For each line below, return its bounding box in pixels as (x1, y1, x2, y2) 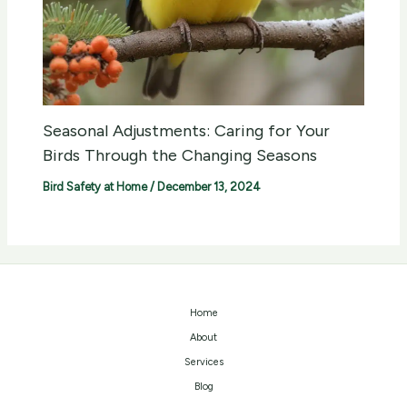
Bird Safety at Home (43, 180, 148, 194)
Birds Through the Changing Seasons (43, 145, 318, 166)
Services (184, 356, 223, 369)
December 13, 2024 (157, 180, 262, 194)
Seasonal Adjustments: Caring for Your (43, 121, 331, 142)
